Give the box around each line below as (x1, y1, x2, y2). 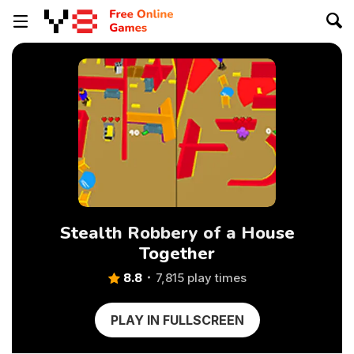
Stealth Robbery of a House (59, 221, 295, 245)
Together (139, 242, 215, 265)
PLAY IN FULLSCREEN (110, 312, 244, 328)
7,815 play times (155, 270, 247, 285)
